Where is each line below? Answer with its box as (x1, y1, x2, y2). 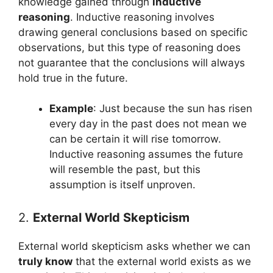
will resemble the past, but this (49, 163, 200, 175)
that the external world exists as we (73, 255, 251, 268)
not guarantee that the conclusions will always (18, 56, 245, 69)
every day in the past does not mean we (49, 118, 247, 130)
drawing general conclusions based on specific (18, 26, 247, 38)
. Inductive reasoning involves (70, 10, 214, 23)
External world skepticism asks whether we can (18, 239, 250, 252)
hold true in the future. (18, 71, 128, 84)
